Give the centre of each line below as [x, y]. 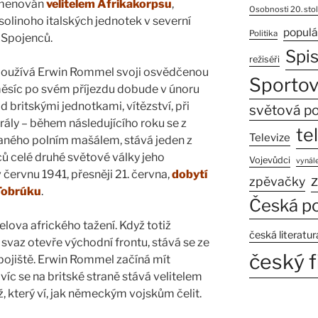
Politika [263, 34]
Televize [269, 138]
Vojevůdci [269, 160]
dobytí [190, 175]
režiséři [264, 60]
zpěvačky [277, 182]
